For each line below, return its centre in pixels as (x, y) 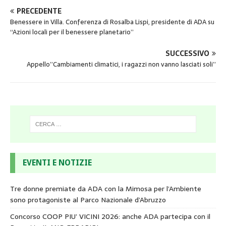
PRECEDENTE (39, 11)
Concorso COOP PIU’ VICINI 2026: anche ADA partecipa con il (110, 217)
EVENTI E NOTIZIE (57, 163)
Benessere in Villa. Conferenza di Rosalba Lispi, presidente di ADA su (112, 22)
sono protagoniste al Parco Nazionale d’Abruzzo (88, 200)
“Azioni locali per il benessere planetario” (72, 32)
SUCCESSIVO (187, 53)
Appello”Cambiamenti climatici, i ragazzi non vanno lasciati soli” (121, 64)
